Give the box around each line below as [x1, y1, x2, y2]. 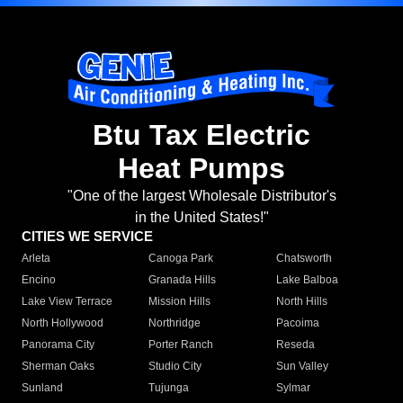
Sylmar [275, 381, 310, 395]
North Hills [275, 295, 327, 309]
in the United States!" [134, 210, 269, 226]
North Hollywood [22, 317, 103, 330]
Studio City [148, 360, 202, 373]
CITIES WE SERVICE [22, 228, 153, 245]
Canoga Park [148, 252, 214, 265]
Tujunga [148, 381, 190, 395]
